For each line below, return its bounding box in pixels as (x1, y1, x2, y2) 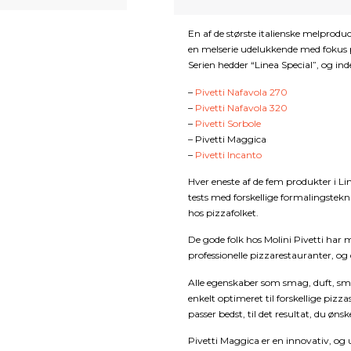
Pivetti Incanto (195, 148, 262, 161)
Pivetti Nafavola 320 (195, 101, 288, 114)
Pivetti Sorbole (195, 117, 261, 129)
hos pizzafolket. (188, 206, 259, 219)
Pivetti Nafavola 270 (195, 85, 288, 98)
